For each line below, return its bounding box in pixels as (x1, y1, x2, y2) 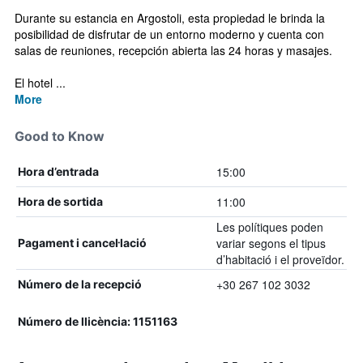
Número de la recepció (18, 277, 142, 291)
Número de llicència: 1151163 (18, 314, 177, 328)
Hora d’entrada (18, 164, 99, 178)
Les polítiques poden (216, 219, 323, 235)
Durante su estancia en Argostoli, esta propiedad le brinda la (15, 10, 325, 26)
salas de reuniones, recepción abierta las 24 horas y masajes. (15, 42, 332, 58)
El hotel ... (15, 75, 66, 91)
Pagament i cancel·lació (18, 236, 147, 250)
